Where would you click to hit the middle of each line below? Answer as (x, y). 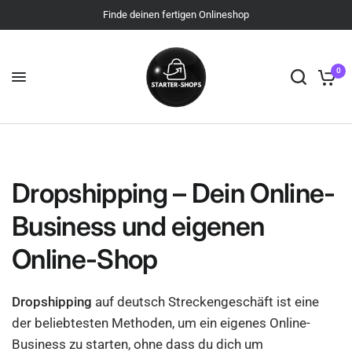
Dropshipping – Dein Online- (174, 193)
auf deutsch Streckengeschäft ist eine (206, 302)
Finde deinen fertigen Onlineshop (176, 15)
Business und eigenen (138, 226)
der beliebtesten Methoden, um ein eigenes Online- (161, 323)
